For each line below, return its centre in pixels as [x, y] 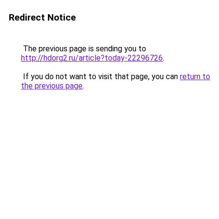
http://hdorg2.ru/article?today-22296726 [92, 58]
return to [195, 77]
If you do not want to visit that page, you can [100, 77]
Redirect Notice [42, 17]
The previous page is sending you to [84, 49]
